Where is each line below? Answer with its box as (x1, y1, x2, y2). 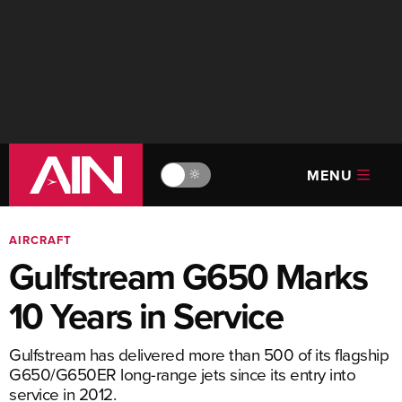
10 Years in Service (9, 290, 284, 342)
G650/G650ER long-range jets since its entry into (9, 362, 355, 386)
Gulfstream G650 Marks (9, 250, 368, 302)
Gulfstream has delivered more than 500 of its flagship (9, 342, 389, 366)
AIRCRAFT (9, 232, 72, 249)
